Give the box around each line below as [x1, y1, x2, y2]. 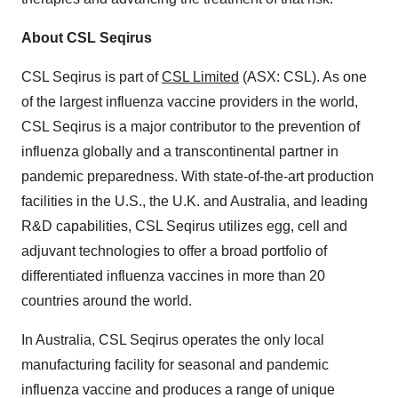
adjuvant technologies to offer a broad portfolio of [21, 243, 327, 259]
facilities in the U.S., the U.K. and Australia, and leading [21, 193, 368, 209]
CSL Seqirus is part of [21, 68, 162, 84]
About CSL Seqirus [21, 29, 152, 45]
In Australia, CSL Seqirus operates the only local [21, 331, 324, 347]
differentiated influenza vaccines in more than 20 [21, 267, 325, 283]
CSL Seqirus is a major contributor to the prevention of [21, 118, 360, 134]
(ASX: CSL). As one [239, 68, 367, 84]
